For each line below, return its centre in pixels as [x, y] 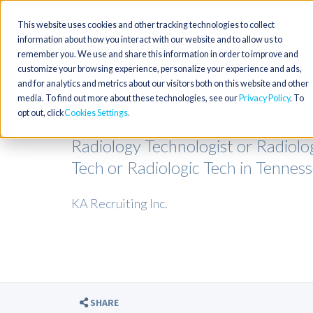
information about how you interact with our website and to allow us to [150, 39]
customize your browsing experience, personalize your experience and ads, [160, 69]
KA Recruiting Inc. [119, 203]
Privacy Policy [264, 98]
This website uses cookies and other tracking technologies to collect [146, 25]
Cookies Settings [96, 113]
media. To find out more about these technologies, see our [128, 98]
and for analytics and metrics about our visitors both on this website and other [163, 83]
